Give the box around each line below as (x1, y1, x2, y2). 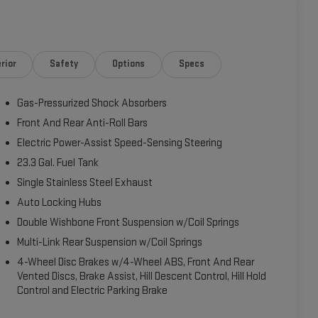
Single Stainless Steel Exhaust (17, 176, 153, 190)
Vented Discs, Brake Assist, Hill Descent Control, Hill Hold (17, 270, 267, 284)
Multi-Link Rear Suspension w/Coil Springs (17, 236, 203, 250)
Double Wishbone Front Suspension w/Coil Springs (17, 216, 240, 230)
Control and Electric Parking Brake (17, 284, 168, 298)
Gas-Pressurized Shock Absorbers (17, 97, 168, 111)
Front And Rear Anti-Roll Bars (17, 116, 148, 131)
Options (112, 58, 145, 70)
